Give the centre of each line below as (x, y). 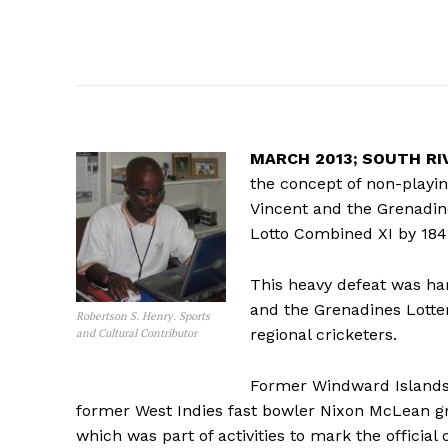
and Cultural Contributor (136, 333)
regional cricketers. (323, 335)
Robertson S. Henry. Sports (143, 316)
